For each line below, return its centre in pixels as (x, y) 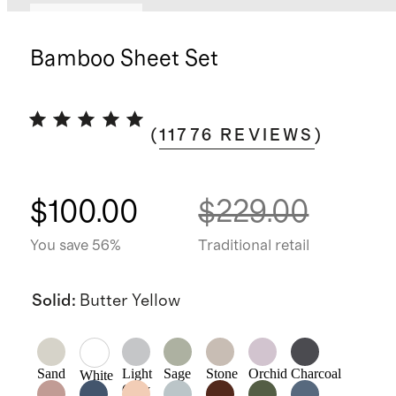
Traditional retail (254, 245)
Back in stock (86, 19)
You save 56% (75, 245)
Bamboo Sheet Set (124, 59)
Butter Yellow (129, 301)
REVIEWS (267, 136)
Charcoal (316, 374)
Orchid (268, 374)
